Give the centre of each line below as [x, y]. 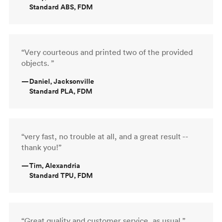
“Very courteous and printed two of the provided [107, 52]
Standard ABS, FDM [61, 7]
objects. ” [38, 63]
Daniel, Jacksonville [62, 81]
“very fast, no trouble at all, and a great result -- [105, 136]
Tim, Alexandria [55, 165]
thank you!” [41, 147]
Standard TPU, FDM [61, 175]
